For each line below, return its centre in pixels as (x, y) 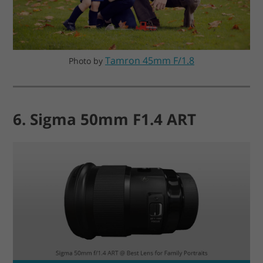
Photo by (87, 60)
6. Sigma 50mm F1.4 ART (105, 119)
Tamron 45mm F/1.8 (150, 60)
